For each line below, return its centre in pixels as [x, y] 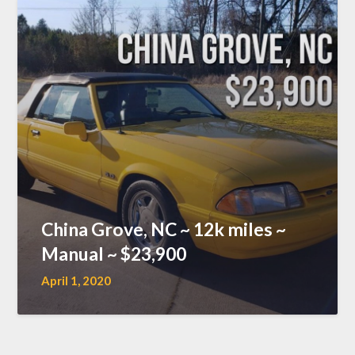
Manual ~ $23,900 [114, 253]
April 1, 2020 [76, 280]
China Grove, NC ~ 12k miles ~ [164, 229]
